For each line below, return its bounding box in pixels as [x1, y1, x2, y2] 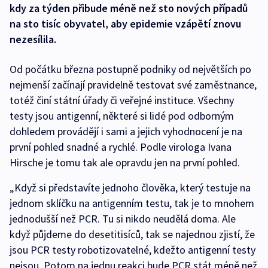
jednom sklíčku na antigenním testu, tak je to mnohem [10, 196, 254, 210]
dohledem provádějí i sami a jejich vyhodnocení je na [10, 124, 242, 138]
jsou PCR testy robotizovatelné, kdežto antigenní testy [10, 243, 255, 257]
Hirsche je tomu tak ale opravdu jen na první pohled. [10, 156, 240, 169]
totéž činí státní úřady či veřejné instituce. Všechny [10, 93, 234, 107]
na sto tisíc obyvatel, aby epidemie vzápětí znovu [10, 17, 241, 31]
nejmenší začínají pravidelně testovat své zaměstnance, [10, 78, 257, 92]
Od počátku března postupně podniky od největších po [10, 62, 251, 76]
